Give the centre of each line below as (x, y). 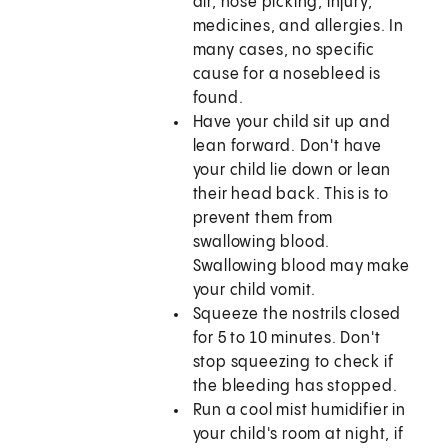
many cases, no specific (284, 51)
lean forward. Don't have (287, 147)
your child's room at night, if (298, 435)
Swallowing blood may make (301, 267)
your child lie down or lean (292, 171)
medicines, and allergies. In (298, 27)
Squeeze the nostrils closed (297, 315)
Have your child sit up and (291, 123)
